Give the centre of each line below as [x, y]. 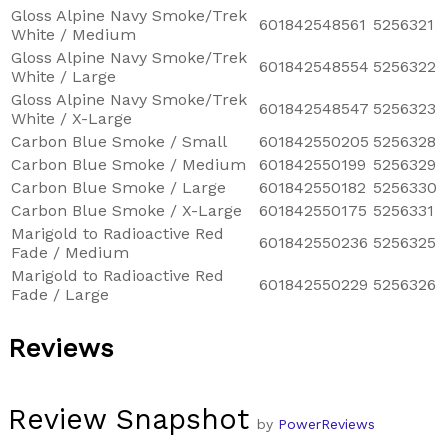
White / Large [63, 76]
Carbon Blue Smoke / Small [119, 141]
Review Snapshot [128, 418]
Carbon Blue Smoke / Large [118, 187]
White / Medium [73, 34]
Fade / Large [60, 294]
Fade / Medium [70, 252]
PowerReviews [326, 423]
